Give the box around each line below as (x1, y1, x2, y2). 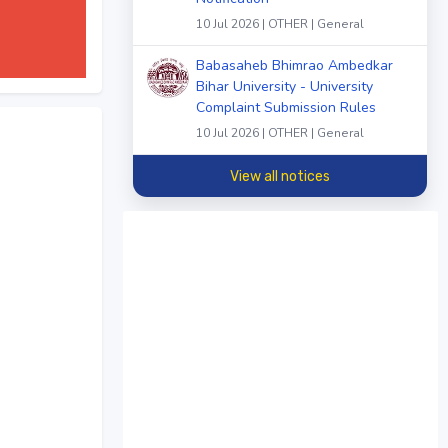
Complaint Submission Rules (196, 98, 376, 118)
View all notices (230, 167, 330, 185)
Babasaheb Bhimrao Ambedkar (196, 56, 393, 76)
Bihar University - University (196, 77, 373, 97)
